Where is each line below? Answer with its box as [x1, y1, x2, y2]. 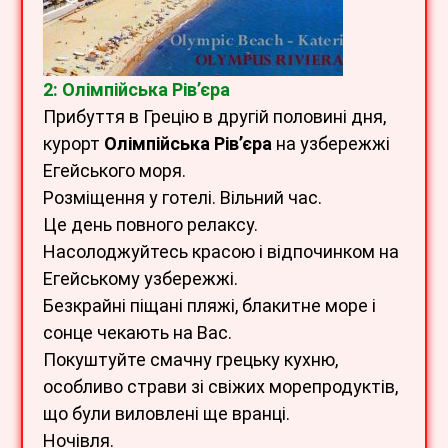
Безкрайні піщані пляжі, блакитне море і [43, 295, 376, 317]
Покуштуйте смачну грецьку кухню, [43, 349, 338, 371]
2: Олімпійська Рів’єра [43, 79, 230, 101]
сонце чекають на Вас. [43, 322, 232, 344]
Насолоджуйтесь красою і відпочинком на [43, 241, 399, 263]
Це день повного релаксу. [43, 214, 258, 236]
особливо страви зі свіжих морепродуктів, [43, 376, 398, 398]
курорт [43, 133, 104, 155]
